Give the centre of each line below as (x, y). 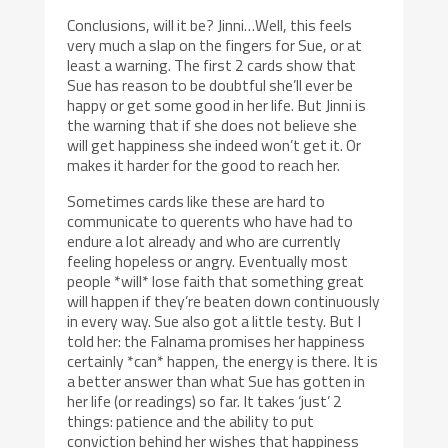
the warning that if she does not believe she (212, 125)
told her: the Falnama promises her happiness (216, 340)
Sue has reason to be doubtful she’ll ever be (210, 85)
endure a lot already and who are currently (204, 240)
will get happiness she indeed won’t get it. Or (214, 145)
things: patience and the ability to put (191, 420)
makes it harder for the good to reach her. (204, 165)
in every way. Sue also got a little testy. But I (214, 320)
